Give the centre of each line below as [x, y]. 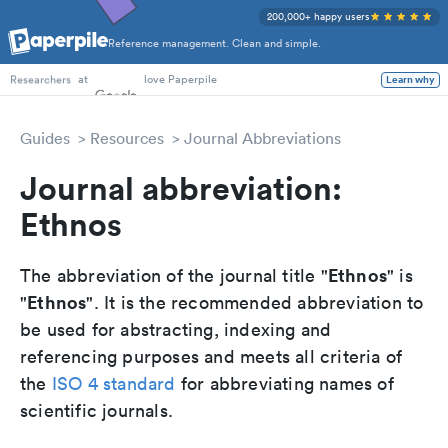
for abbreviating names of [284, 383]
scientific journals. [96, 410]
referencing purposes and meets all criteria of [211, 356]
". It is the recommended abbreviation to [255, 302]
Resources [127, 138]
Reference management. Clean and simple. [214, 43]
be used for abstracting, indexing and [176, 329]
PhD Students [44, 51]
